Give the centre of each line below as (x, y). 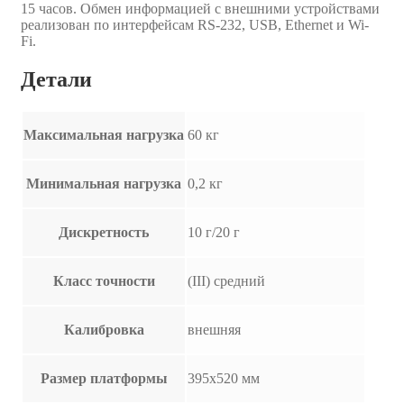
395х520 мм (224, 378)
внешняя (214, 329)
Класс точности (104, 280)
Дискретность (104, 232)
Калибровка (104, 329)
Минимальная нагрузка (104, 183)
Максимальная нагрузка (104, 134)
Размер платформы (104, 378)
